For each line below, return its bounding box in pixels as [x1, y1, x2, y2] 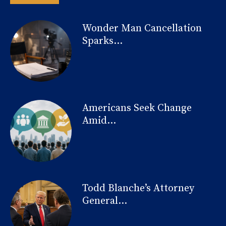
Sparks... [82, 35, 123, 48]
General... [82, 194, 127, 207]
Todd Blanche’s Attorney [82, 182, 194, 195]
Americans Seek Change [82, 102, 192, 115]
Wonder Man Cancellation [82, 22, 202, 35]
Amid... [82, 115, 116, 128]
